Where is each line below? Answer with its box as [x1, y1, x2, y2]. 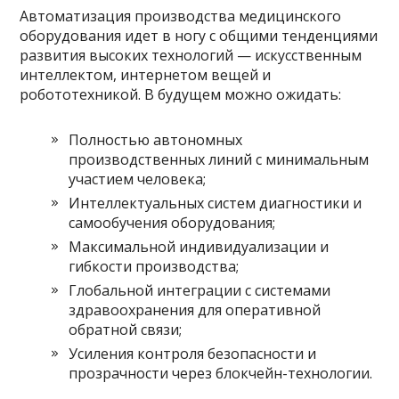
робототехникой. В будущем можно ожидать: [20, 84, 342, 104]
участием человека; [69, 168, 207, 189]
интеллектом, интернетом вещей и [20, 64, 272, 85]
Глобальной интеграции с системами [69, 280, 331, 300]
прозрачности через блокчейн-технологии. [69, 362, 373, 383]
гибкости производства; [69, 256, 240, 276]
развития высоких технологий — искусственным [20, 45, 362, 65]
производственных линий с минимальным [69, 149, 370, 169]
